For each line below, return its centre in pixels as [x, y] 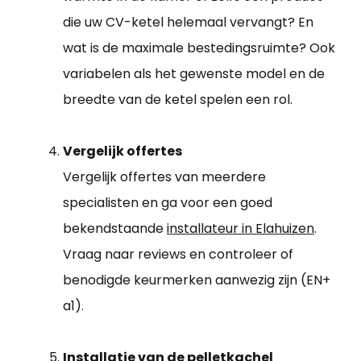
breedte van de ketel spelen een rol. [178, 99]
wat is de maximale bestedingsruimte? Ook [199, 48]
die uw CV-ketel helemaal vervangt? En [188, 22]
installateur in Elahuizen [241, 228]
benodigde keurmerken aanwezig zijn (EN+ [197, 280]
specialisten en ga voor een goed [168, 202]
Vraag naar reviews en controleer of [178, 254]
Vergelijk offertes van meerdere [164, 176]
